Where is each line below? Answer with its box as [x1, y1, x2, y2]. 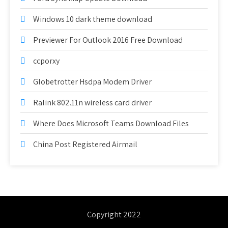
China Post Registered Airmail [33, 139, 137, 150]
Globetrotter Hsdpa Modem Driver [33, 76, 152, 87]
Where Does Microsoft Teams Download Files [33, 118, 189, 129]
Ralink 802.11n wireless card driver [33, 97, 152, 108]
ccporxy [33, 55, 60, 66]
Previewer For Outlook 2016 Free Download [33, 35, 183, 45]
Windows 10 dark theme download [33, 14, 152, 24]
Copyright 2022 [87, 209, 141, 220]
